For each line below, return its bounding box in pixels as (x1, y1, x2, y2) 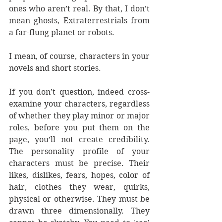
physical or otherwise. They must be (9, 194, 150, 204)
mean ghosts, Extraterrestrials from (9, 16, 150, 25)
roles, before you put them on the (9, 123, 150, 132)
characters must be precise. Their (9, 159, 150, 168)
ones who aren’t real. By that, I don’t (9, 4, 150, 13)
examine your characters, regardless (9, 99, 150, 109)
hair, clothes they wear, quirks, (9, 182, 150, 192)
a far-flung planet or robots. (9, 28, 116, 37)
